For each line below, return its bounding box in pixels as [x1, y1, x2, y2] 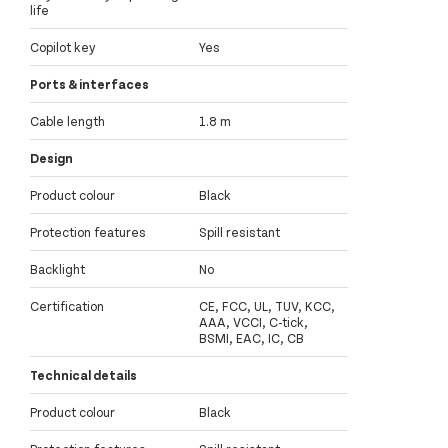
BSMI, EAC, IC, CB [199, 330, 304, 347]
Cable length [30, 113, 105, 130]
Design [30, 150, 73, 167]
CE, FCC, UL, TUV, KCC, [199, 298, 335, 315]
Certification [30, 298, 104, 315]
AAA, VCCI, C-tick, [199, 314, 308, 331]
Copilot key [30, 39, 96, 56]
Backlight [30, 261, 85, 278]
